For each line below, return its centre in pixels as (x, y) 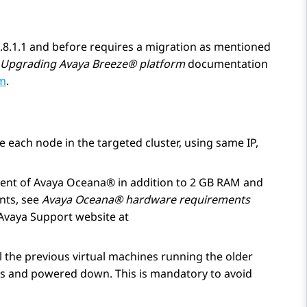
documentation (226, 64)
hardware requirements (186, 200)
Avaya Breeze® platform (122, 64)
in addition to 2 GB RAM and (189, 183)
